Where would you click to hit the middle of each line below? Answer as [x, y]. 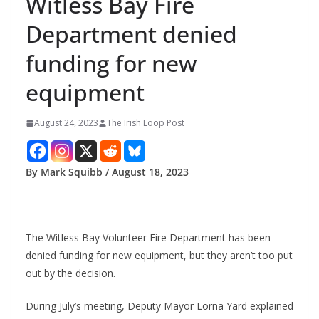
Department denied [131, 34]
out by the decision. [70, 273]
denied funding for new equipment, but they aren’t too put [159, 256]
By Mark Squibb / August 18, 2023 [107, 172]
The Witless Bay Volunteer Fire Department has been [148, 238]
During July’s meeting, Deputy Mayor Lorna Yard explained [159, 306]
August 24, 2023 [66, 123]
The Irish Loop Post [146, 123]
